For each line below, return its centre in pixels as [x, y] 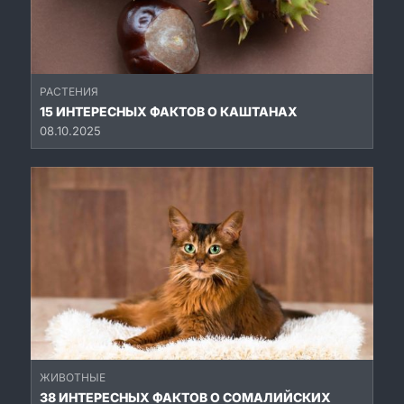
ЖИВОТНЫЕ [73, 378]
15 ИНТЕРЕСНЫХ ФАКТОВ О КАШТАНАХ [169, 112]
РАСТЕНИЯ [69, 92]
